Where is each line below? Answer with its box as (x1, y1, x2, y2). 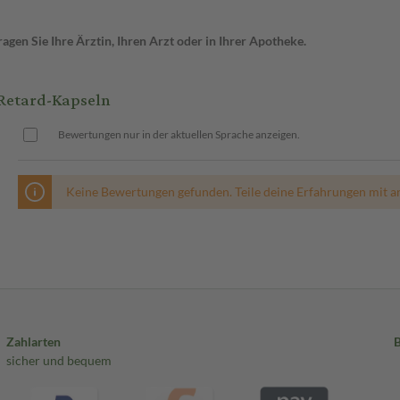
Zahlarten (5, 333, 61, 349)
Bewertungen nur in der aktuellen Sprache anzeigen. (58, 128, 300, 142)
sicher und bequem (5, 352, 112, 368)
